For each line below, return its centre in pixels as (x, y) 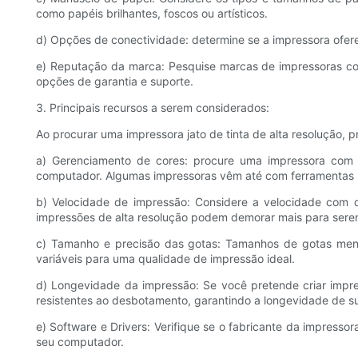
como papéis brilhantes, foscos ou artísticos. (152, 14)
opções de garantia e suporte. (115, 82)
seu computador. (80, 342)
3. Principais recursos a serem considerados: (153, 108)
